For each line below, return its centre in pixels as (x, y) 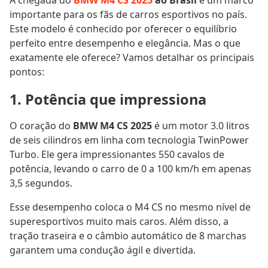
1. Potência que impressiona (108, 100)
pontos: (27, 72)
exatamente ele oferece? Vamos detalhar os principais (132, 58)
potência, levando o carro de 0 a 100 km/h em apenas (130, 169)
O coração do (41, 126)
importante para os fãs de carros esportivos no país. (128, 15)
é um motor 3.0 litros (201, 126)
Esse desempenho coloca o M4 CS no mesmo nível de (130, 207)
